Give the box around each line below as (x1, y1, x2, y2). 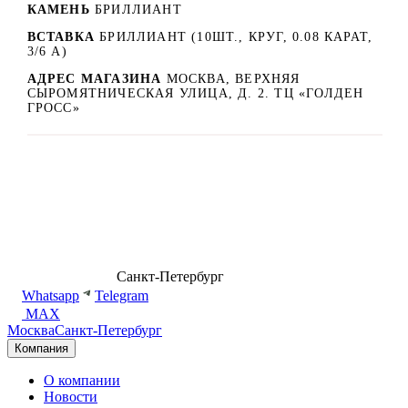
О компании (44, 372, 120, 389)
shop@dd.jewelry (224, 269, 330, 285)
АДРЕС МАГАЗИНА (26, 71, 167, 86)
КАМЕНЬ (26, 2, 90, 16)
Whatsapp (22, 288, 79, 304)
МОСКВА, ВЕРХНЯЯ (166, 71, 301, 86)
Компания (15, 342, 68, 356)
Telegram (95, 288, 148, 304)
